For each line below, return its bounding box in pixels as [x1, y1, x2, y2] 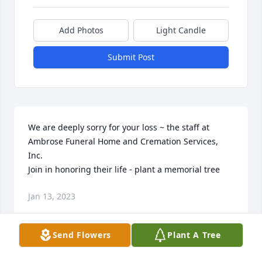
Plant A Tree [167, 229, 221, 240]
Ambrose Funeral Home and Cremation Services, [28, 136, 218, 147]
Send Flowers [52, 229, 112, 240]
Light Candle [156, 25, 206, 36]
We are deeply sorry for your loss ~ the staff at [28, 122, 209, 133]
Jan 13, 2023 [28, 191, 75, 202]
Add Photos [58, 25, 104, 36]
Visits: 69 [113, 239, 149, 250]
